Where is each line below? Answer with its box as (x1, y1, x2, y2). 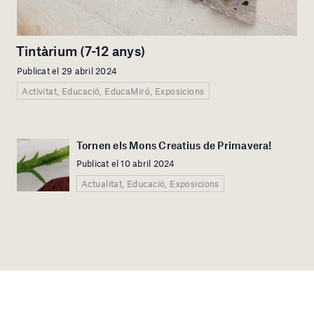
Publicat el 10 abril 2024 (76, 158, 175, 170)
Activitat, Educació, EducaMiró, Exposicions (22, 85, 205, 97)
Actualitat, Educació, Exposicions (81, 178, 219, 190)
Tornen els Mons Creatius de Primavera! (76, 138, 272, 151)
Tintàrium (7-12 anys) (16, 43, 146, 60)
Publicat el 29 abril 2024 (17, 64, 117, 76)
